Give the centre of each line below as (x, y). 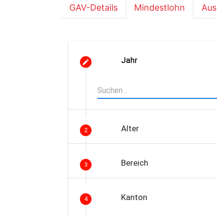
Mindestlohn (160, 8)
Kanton (134, 197)
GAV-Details (93, 8)
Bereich (134, 163)
